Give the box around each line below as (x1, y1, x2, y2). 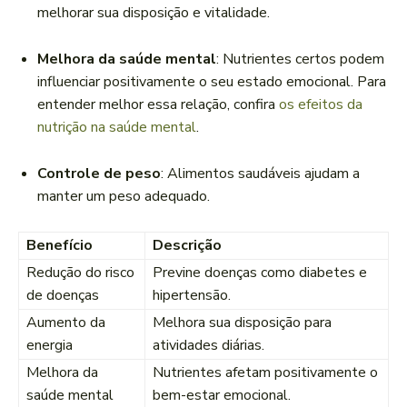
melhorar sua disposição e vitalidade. (37, 3, 270, 24)
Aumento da (26, 313, 105, 333)
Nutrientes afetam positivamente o (153, 362, 378, 383)
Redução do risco (26, 263, 134, 283)
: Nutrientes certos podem (216, 49, 384, 70)
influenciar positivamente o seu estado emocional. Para (37, 72, 386, 93)
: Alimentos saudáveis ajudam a (161, 164, 360, 184)
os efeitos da (279, 94, 362, 115)
